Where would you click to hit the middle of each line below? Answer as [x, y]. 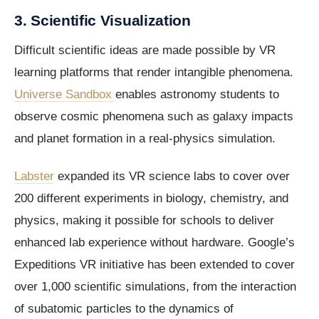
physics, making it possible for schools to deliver [144, 221]
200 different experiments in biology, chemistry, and [151, 199]
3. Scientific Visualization [103, 21]
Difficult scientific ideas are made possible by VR [145, 51]
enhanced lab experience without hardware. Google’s [155, 243]
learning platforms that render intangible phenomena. [154, 73]
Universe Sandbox [65, 95]
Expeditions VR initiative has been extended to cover [155, 265]
